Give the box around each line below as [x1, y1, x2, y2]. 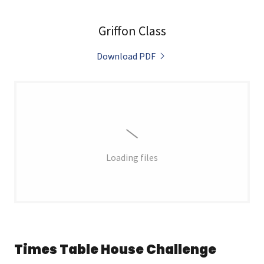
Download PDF [97, 50, 156, 62]
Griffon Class [98, 22, 166, 39]
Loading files [106, 151, 158, 163]
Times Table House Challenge [14, 240, 216, 259]
